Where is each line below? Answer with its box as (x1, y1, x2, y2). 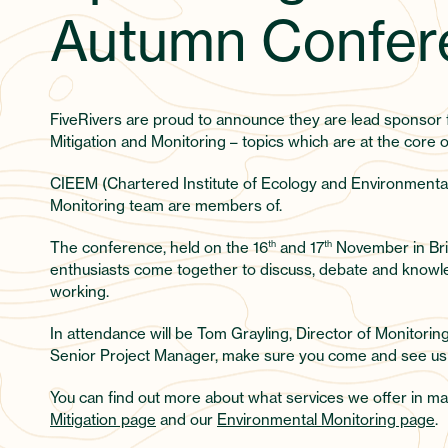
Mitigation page (50, 410, 156, 430)
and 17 (276, 238, 324, 258)
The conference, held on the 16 (50, 238, 268, 258)
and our (156, 410, 217, 430)
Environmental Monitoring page (217, 410, 435, 430)
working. (50, 282, 109, 302)
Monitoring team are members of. (50, 196, 282, 216)
